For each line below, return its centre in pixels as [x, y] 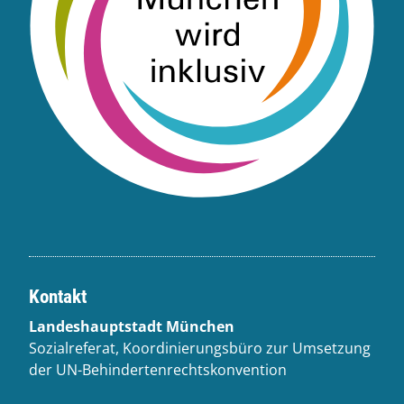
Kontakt [58, 297]
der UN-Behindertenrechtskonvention [158, 370]
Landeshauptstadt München [132, 327]
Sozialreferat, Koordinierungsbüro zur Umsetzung [200, 349]
